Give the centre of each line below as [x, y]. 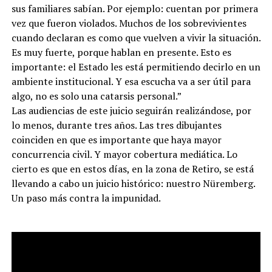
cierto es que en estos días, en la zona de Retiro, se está [132, 168]
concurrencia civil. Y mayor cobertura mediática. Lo [124, 154]
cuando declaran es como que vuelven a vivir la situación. [136, 37]
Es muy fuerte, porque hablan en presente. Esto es [121, 52]
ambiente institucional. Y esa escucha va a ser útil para [131, 81]
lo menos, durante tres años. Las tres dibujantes [116, 125]
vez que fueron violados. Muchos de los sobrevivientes [129, 23]
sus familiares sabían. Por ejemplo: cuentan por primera [134, 8]
